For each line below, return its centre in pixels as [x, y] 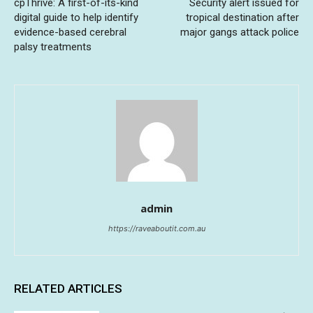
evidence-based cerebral [70, 32]
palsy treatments [53, 47]
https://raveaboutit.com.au [156, 229]
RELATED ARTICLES [68, 289]
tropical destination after [242, 18]
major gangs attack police [239, 32]
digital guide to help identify [76, 18]
